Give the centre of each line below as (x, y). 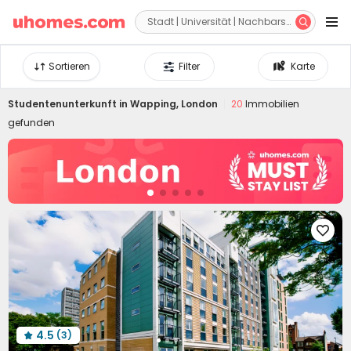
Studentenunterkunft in (69, 104)
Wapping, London (174, 104)
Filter (189, 66)
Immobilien (271, 104)
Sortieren (69, 66)
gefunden (31, 123)
